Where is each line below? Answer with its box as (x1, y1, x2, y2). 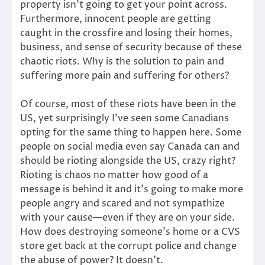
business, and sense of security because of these (20, 40, 242, 54)
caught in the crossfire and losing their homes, (20, 26, 232, 40)
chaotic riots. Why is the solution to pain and (20, 54, 224, 68)
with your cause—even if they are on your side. (20, 211, 235, 224)
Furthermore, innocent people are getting (20, 12, 211, 25)
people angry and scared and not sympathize (20, 196, 225, 210)
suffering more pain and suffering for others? (20, 69, 229, 82)
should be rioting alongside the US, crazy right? (20, 154, 235, 167)
